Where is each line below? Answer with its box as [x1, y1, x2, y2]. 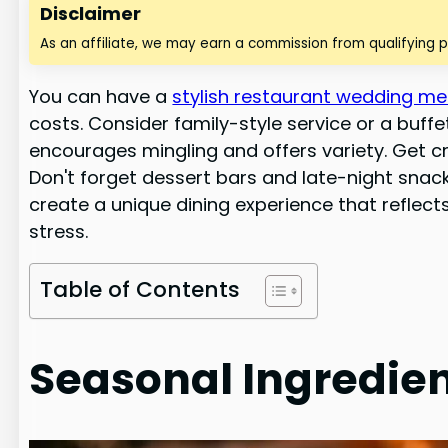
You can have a [29, 83, 173, 109]
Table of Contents [40, 273, 241, 305]
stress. [29, 218, 89, 244]
